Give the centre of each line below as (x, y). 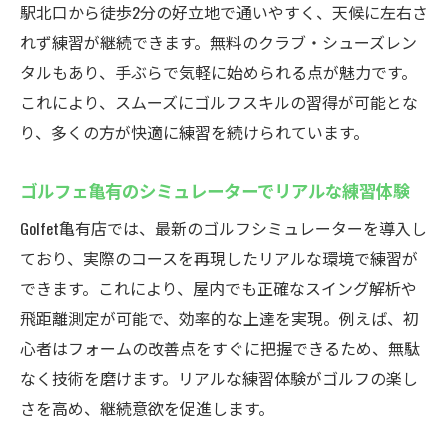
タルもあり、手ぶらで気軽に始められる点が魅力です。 (218, 72)
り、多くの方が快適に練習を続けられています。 (194, 132)
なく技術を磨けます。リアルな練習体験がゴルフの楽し (219, 378)
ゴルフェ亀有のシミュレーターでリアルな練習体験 (215, 190)
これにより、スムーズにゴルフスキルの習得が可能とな (219, 102)
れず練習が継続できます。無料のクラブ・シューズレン (218, 42)
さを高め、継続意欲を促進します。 (147, 408)
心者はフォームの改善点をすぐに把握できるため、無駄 (220, 348)
